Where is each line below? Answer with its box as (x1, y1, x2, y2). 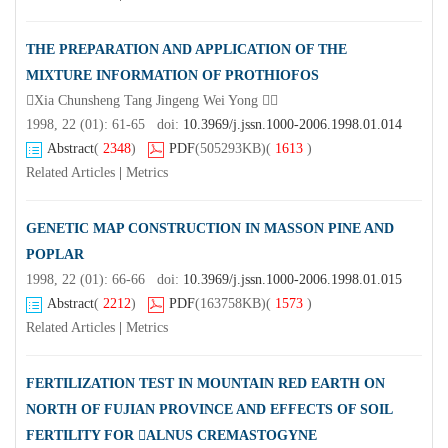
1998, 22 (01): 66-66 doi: (26, 272, 183, 288)
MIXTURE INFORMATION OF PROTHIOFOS (26, 68, 319, 84)
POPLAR (26, 247, 84, 263)
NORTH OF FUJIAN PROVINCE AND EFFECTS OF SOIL (26, 402, 392, 418)
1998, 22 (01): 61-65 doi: (26, 117, 183, 133)
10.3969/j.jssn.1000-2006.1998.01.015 (183, 272, 402, 288)
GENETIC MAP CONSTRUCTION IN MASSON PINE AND (26, 221, 394, 237)
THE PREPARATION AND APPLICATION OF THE (26, 42, 347, 58)
